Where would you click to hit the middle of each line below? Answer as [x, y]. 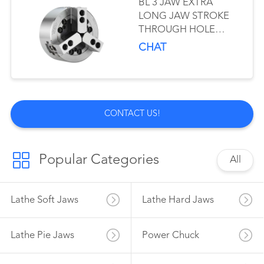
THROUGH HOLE [177, 29]
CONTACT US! [132, 113]
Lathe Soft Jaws [44, 200]
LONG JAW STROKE [184, 16]
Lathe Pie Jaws [42, 235]
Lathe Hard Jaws [178, 200]
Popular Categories [99, 160]
